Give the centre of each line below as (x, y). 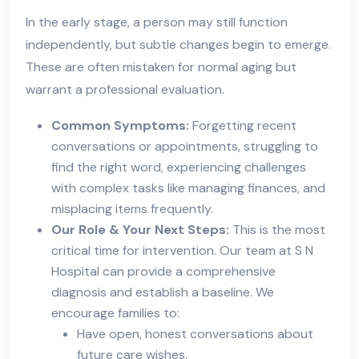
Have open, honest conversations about (195, 334)
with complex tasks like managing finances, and (188, 188)
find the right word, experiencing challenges (179, 167)
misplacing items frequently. (132, 209)
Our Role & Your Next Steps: (140, 230)
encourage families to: (115, 313)
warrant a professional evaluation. (125, 90)
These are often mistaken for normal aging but (161, 67)
